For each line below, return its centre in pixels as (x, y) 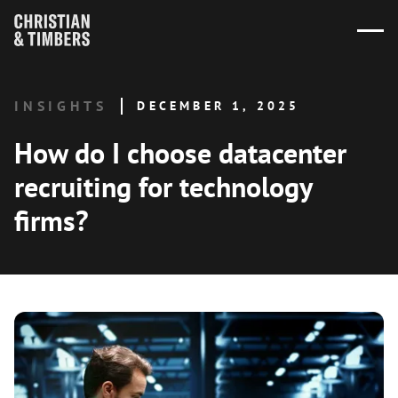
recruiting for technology (163, 187)
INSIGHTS (61, 106)
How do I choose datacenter (180, 153)
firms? (52, 220)
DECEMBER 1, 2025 (219, 106)
